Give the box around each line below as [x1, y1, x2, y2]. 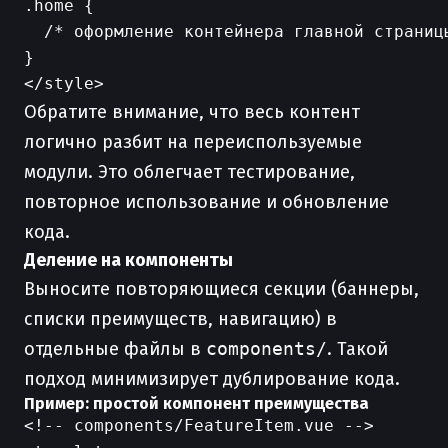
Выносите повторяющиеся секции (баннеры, [24, 278, 419, 300]
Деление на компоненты [24, 249, 233, 271]
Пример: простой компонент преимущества [24, 394, 369, 413]
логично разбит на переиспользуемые [24, 131, 362, 153]
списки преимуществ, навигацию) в [24, 308, 337, 330]
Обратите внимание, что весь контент [24, 101, 360, 123]
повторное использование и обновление [24, 191, 389, 213]
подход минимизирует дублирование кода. [24, 368, 400, 390]
